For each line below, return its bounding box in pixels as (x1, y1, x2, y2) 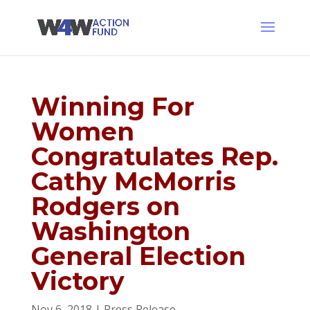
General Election (30, 241, 246, 271)
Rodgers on (30, 191, 180, 221)
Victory (30, 266, 125, 296)
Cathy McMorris (30, 166, 236, 197)
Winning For (30, 91, 194, 122)
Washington (30, 216, 190, 246)
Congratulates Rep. (30, 141, 278, 172)
